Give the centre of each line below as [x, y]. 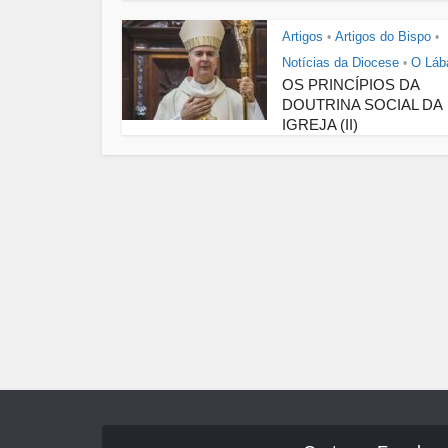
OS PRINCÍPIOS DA [350, 84]
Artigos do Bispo [383, 36]
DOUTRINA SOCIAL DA [362, 104]
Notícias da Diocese [340, 62]
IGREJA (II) [320, 124]
